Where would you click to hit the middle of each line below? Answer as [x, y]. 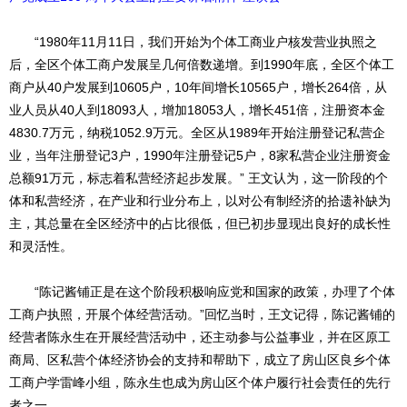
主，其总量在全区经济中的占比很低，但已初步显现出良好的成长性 [200, 224]
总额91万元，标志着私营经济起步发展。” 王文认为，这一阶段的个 [199, 179]
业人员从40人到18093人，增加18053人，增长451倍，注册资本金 [197, 110]
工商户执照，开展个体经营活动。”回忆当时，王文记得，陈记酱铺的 [202, 315]
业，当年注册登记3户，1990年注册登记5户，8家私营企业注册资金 [200, 156]
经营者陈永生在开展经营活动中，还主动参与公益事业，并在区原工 [200, 338]
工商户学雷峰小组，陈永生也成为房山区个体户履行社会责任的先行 [200, 383]
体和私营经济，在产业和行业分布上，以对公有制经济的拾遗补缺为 [200, 201]
